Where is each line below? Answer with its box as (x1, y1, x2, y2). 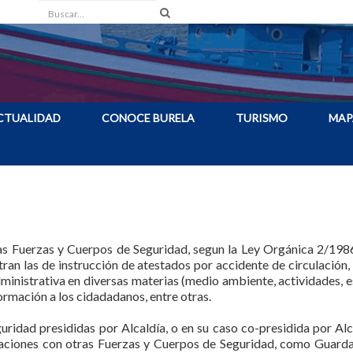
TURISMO (236, 111, 288, 124)
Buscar (39, 4, 72, 17)
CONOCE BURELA (102, 111, 195, 124)
